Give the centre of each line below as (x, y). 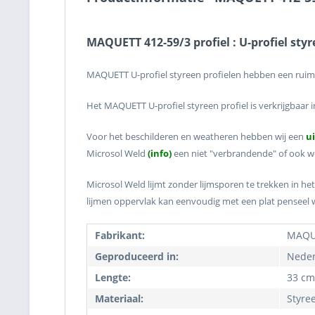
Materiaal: (119, 298)
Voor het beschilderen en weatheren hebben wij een (196, 136)
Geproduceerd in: (137, 256)
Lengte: (113, 277)
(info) (160, 153)
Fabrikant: (120, 235)
